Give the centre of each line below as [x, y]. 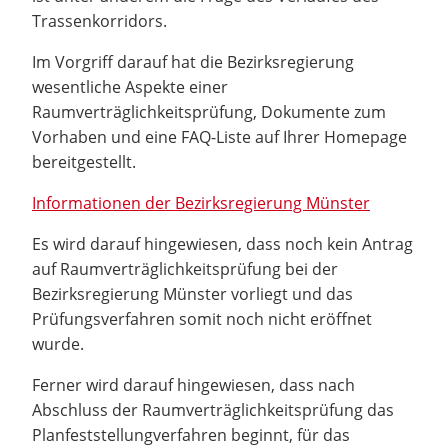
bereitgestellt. [84, 161]
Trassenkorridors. [99, 20]
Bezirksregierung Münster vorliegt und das [192, 293]
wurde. [58, 343]
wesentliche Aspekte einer [130, 86]
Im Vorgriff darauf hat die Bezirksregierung [193, 61]
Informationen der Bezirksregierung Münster [201, 202]
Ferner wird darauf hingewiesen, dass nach [193, 384]
